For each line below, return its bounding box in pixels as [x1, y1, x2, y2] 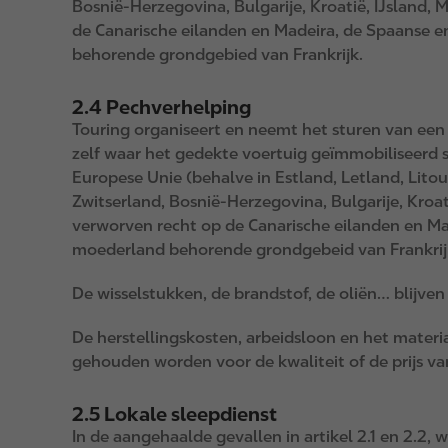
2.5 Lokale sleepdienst [72, 403, 277, 426]
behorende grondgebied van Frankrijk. [72, 45, 363, 64]
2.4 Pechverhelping [72, 96, 251, 119]
